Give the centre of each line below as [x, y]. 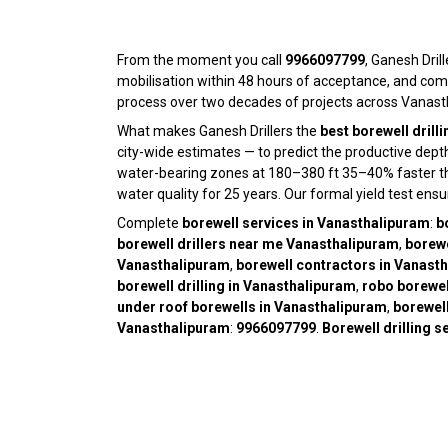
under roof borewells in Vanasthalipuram [252, 307]
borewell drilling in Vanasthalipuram [236, 286]
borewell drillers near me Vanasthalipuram [258, 244]
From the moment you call [201, 60]
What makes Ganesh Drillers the [218, 131]
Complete [149, 223]
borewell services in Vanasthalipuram [306, 223]
